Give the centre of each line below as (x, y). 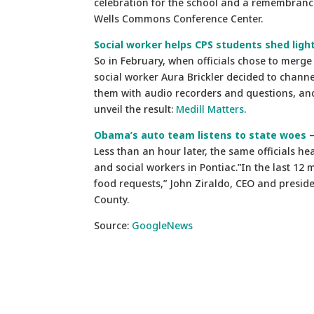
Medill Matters (210, 109)
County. (112, 199)
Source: (113, 225)
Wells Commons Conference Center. (179, 18)
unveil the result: (135, 109)
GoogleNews (163, 225)
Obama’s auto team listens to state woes (200, 135)
